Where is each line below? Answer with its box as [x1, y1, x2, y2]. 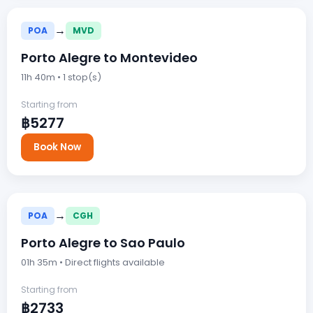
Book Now [34, 140, 81, 154]
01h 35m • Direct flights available [21, 255, 165, 269]
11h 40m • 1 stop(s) [21, 70, 101, 84]
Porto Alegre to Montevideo [21, 48, 198, 66]
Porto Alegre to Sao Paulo [21, 233, 185, 252]
